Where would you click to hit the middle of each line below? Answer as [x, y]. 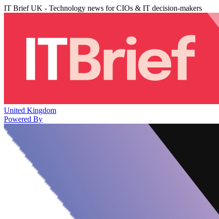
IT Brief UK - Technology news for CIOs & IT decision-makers [103, 8]
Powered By [23, 119]
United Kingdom [30, 110]
